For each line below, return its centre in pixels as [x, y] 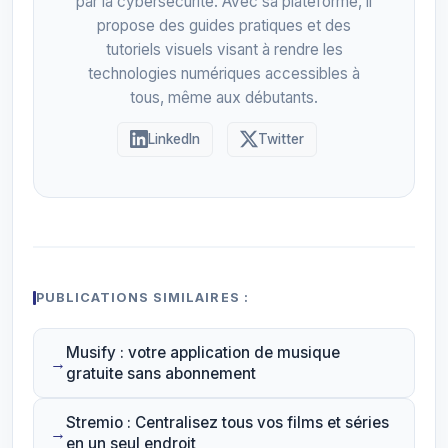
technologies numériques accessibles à [224, 73]
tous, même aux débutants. [224, 97]
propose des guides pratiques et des [224, 25]
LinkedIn [174, 138]
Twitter [281, 138]
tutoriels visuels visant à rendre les [224, 49]
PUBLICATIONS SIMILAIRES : [142, 297]
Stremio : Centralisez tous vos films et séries [227, 422]
